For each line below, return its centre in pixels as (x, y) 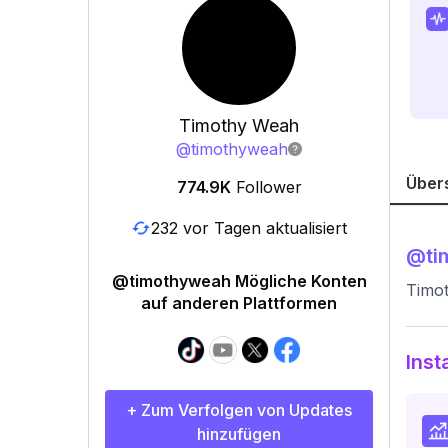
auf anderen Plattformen (239, 303)
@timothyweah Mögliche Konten (239, 281)
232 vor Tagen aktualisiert (249, 227)
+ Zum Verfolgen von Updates (239, 410)
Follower (268, 187)
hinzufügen (239, 434)
